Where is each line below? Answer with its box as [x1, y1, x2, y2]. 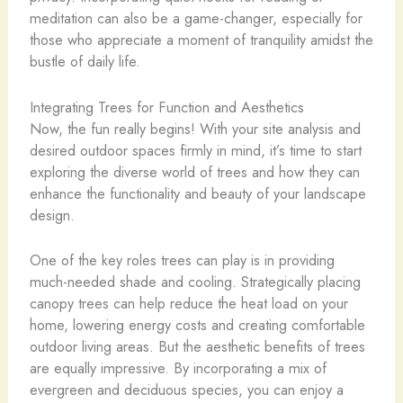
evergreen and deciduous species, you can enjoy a [29, 378, 344, 400]
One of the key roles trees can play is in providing [29, 248, 335, 271]
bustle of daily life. [29, 50, 140, 73]
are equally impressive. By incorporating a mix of [29, 356, 327, 379]
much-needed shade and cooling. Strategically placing [29, 270, 361, 292]
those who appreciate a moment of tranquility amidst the [29, 29, 373, 51]
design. [29, 203, 75, 226]
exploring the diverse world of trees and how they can [29, 160, 360, 183]
